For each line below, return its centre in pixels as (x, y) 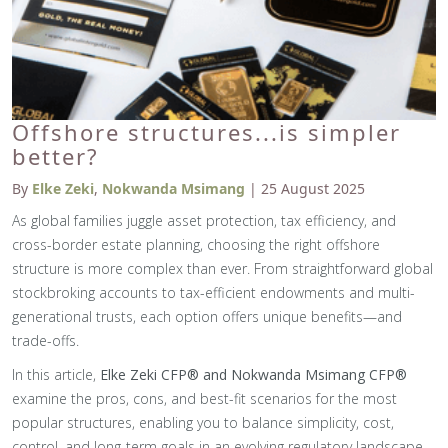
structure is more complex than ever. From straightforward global (222, 268)
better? (55, 156)
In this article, (56, 374)
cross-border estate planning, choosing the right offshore (196, 244)
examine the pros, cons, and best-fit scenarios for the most (204, 398)
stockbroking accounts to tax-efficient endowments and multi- (213, 292)
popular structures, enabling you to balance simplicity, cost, (203, 422)
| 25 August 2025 (305, 188)
